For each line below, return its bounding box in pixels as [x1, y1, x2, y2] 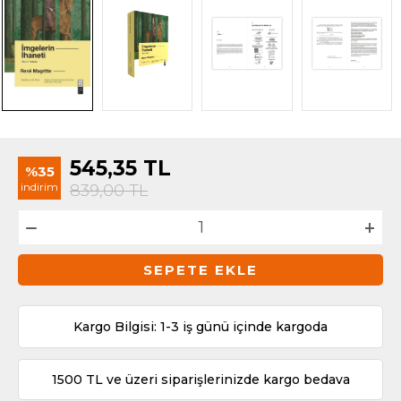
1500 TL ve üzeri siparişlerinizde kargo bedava [51, 371, 350, 388]
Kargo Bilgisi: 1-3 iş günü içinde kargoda [73, 319, 328, 336]
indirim [21, 180, 58, 194]
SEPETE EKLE [143, 261, 258, 279]
